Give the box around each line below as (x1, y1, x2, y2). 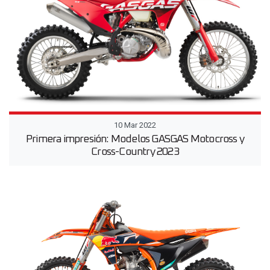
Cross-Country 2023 (91, 146, 179, 158)
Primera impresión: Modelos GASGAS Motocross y (25, 134, 244, 145)
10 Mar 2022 (114, 121, 156, 130)
